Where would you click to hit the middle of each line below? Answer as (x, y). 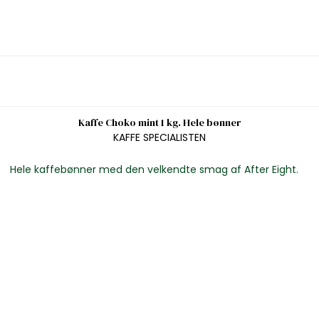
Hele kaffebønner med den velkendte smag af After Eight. (154, 169)
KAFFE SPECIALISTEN (159, 137)
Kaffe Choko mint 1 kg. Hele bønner (159, 123)
